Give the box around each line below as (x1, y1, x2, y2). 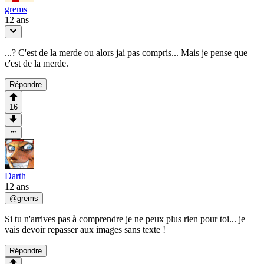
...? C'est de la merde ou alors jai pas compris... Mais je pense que (5, 48, 247, 58)
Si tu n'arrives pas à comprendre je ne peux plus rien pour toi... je (5, 214, 245, 225)
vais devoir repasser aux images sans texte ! (5, 225, 166, 235)
